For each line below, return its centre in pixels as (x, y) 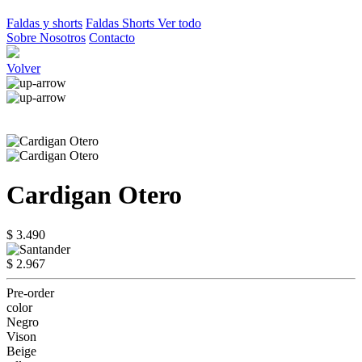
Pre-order (30, 293)
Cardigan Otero (94, 195)
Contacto (112, 38)
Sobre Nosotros (46, 38)
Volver (23, 68)
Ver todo (179, 23)
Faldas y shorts (44, 23)
